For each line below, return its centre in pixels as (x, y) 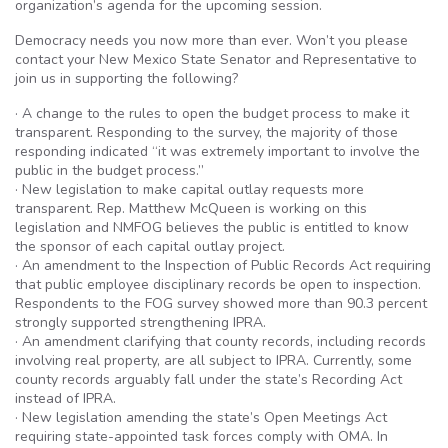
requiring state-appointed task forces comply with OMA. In (201, 436)
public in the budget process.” (109, 170)
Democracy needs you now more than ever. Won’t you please (211, 40)
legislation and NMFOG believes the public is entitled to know (212, 227)
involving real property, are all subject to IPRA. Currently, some (213, 360)
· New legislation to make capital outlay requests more (189, 189)
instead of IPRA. (65, 398)
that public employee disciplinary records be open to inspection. (218, 284)
